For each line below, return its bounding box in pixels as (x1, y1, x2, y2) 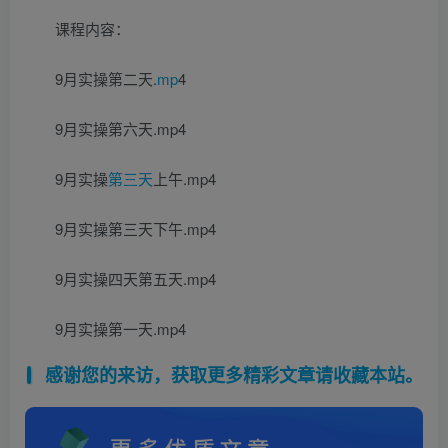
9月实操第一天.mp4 (55, 317, 186, 339)
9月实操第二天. (55, 67, 157, 89)
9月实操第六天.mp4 (55, 117, 186, 139)
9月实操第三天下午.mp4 (55, 217, 216, 239)
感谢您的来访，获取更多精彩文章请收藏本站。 (44, 361, 423, 388)
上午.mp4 (153, 167, 216, 189)
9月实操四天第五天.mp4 (55, 267, 216, 289)
